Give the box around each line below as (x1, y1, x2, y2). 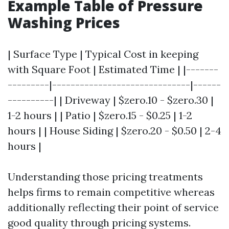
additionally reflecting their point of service (8, 201, 219, 214)
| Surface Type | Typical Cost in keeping (8, 48, 198, 60)
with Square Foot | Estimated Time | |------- (8, 63, 218, 76)
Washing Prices (8, 13, 120, 32)
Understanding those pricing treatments (8, 170, 203, 183)
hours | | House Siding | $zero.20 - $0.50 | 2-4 (8, 124, 221, 137)
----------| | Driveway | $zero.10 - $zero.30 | (8, 94, 214, 106)
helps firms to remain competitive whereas (8, 186, 215, 198)
